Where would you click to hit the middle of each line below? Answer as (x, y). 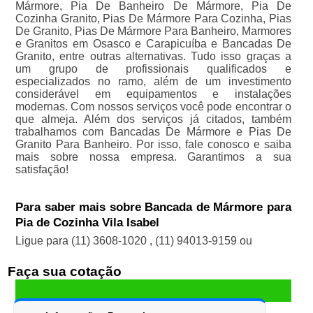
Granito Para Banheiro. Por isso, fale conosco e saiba (153, 145)
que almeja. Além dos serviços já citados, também (153, 119)
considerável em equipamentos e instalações (153, 94)
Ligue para (43, 241)
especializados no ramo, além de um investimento (153, 82)
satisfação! (42, 170)
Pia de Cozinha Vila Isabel (87, 223)
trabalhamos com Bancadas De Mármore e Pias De (153, 132)
